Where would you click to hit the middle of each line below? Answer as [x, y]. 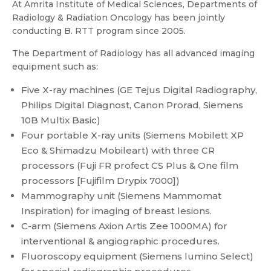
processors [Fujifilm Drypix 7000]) [100, 181]
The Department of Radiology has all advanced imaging [133, 53]
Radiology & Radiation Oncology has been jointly [119, 18]
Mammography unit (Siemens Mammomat [121, 196]
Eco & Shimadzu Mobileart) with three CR [118, 150]
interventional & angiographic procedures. [120, 241]
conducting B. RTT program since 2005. [99, 31]
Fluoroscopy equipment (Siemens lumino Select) [137, 256]
